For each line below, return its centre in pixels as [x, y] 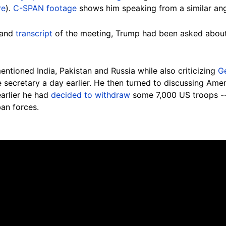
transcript [34, 34]
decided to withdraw [91, 95]
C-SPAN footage [45, 8]
